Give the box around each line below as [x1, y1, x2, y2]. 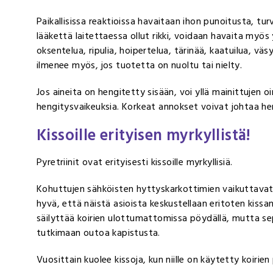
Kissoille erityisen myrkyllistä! [37, 122, 251, 148]
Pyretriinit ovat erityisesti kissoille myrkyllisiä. [37, 154, 233, 170]
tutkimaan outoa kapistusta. [37, 224, 160, 241]
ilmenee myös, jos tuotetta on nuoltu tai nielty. [37, 57, 243, 73]
